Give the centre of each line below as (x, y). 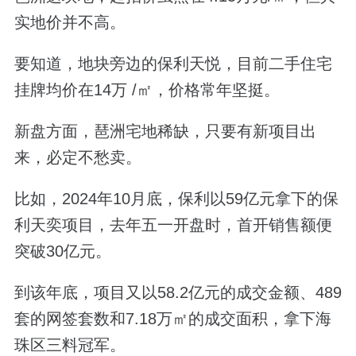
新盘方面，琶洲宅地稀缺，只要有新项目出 (165, 132)
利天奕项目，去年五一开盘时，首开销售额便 (173, 225)
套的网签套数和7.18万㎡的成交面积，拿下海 (172, 319)
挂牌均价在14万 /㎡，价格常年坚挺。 (147, 89)
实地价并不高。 (70, 22)
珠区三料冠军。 (70, 345)
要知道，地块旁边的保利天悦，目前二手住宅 (173, 63)
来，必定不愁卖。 (77, 158)
